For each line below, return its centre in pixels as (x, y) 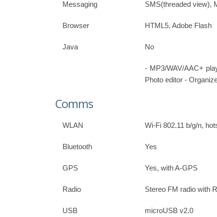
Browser (76, 26)
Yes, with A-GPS (171, 168)
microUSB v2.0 (169, 210)
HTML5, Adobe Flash (178, 26)
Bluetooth (77, 146)
